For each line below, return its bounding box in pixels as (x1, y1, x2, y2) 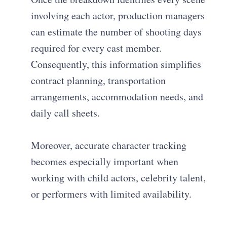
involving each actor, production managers (31, 8, 205, 22)
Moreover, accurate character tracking (31, 138, 187, 152)
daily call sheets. (31, 105, 100, 120)
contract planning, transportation (31, 73, 166, 87)
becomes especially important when (31, 154, 179, 168)
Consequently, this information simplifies (31, 57, 202, 71)
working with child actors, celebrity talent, (31, 170, 206, 184)
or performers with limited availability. (31, 186, 192, 201)
